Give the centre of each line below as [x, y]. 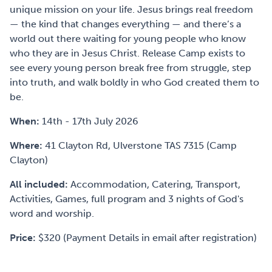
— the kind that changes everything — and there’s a [125, 24]
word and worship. [52, 213]
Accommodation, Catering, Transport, [155, 184]
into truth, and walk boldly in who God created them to [134, 82]
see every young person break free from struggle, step [131, 68]
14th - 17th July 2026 [90, 121]
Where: [27, 145]
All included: [40, 184]
